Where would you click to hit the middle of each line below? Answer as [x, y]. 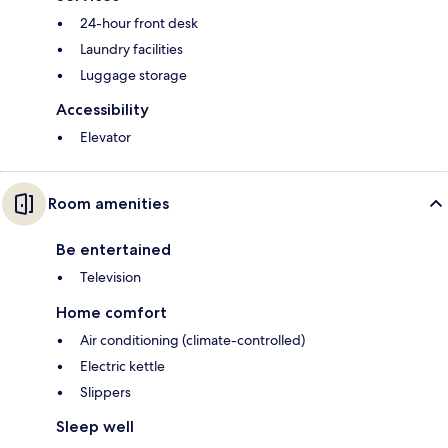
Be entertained [113, 250]
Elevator [105, 137]
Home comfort [111, 313]
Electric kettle [122, 366]
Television [110, 277]
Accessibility [102, 110]
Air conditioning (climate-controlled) [192, 340]
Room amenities [108, 204]
